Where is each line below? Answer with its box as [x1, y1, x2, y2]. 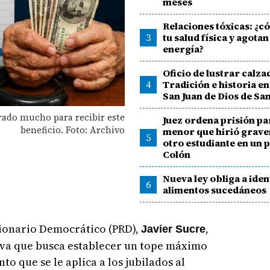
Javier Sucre [140, 223, 206, 235]
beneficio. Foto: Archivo [20, 123, 125, 136]
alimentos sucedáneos [163, 183, 267, 196]
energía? [163, 42, 204, 55]
